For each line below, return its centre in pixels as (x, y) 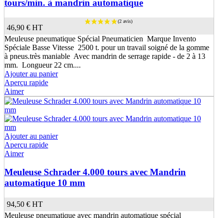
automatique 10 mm (45, 183)
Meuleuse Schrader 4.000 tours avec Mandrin (95, 172)
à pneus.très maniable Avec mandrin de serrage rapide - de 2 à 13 (105, 56)
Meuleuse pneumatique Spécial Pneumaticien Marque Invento (101, 38)
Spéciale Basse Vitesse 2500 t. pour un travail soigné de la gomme (107, 47)
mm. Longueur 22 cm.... (43, 65)
